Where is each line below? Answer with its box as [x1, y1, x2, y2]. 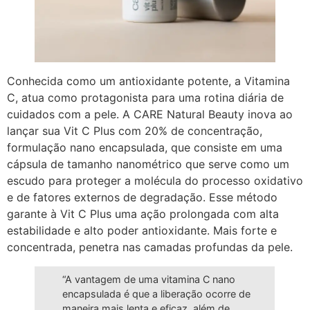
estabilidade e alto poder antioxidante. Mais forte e [7, 224, 277, 238]
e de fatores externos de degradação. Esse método [7, 190, 277, 205]
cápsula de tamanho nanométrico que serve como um [7, 157, 289, 172]
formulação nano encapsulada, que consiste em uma [7, 140, 282, 155]
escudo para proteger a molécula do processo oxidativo [7, 174, 303, 188]
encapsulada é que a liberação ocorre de [62, 288, 251, 300]
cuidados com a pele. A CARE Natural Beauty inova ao [7, 107, 293, 122]
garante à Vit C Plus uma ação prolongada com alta [7, 207, 279, 221]
